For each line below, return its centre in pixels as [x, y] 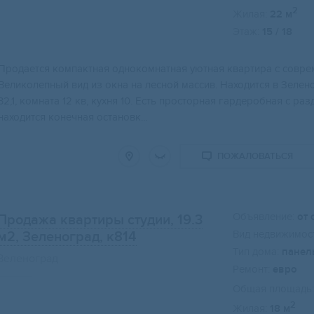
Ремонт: [251, 269]
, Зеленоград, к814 [76, 237]
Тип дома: [256, 252]
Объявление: [264, 217]
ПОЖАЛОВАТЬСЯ [255, 157]
